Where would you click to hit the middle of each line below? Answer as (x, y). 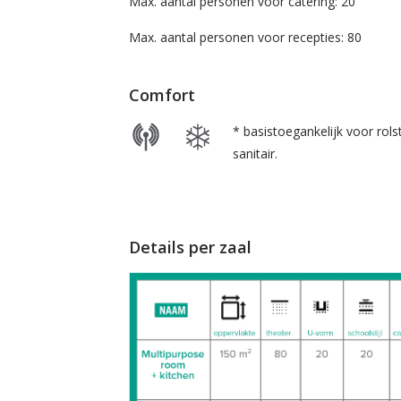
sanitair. (258, 154)
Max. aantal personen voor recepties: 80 (245, 38)
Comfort (162, 95)
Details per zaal (190, 247)
